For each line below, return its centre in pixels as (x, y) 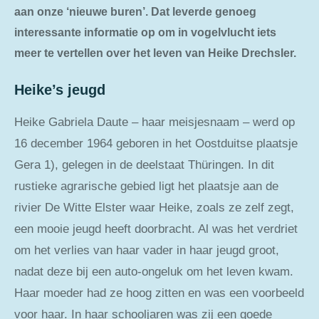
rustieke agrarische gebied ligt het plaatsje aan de (146, 186)
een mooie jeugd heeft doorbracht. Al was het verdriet (156, 229)
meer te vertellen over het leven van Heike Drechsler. (155, 52)
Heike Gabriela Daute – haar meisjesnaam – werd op (155, 122)
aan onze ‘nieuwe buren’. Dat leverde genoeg (135, 11)
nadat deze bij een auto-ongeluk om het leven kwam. (154, 271)
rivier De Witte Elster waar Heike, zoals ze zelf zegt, (154, 207)
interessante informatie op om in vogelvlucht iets (145, 32)
